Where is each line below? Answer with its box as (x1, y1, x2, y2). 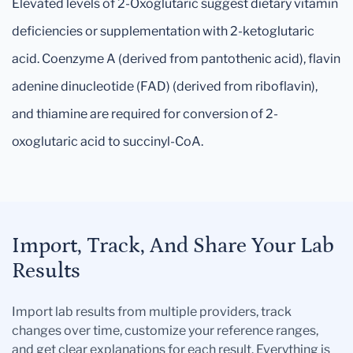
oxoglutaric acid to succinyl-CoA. (12, 134, 203, 150)
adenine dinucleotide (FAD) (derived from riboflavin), (12, 79, 318, 95)
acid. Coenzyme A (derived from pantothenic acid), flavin (12, 51, 340, 67)
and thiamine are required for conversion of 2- (12, 106, 278, 122)
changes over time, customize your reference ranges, (12, 323, 318, 339)
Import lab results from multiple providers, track (12, 304, 292, 320)
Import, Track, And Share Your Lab (12, 234, 334, 258)
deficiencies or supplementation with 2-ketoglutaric (12, 24, 314, 39)
